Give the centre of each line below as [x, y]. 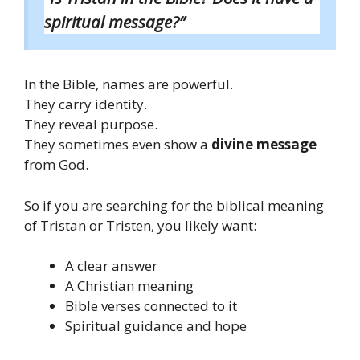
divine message [264, 145]
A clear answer [111, 266]
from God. [56, 165]
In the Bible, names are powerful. [129, 84]
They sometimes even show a [118, 145]
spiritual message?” [115, 21]
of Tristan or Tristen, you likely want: [140, 225]
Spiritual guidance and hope [156, 326]
